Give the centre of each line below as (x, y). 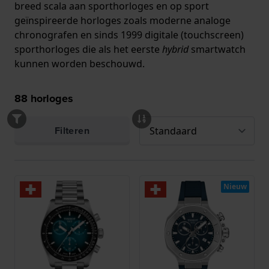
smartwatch (217, 49)
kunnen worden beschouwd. (81, 63)
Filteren (72, 130)
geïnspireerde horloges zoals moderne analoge (122, 20)
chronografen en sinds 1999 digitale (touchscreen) (129, 35)
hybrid (175, 49)
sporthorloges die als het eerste (88, 49)
